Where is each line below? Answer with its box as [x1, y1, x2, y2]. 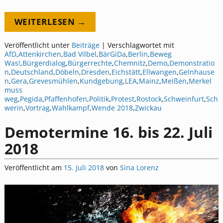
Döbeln [55, 67, 79, 77]
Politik [89, 94, 109, 104]
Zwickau [134, 103, 162, 113]
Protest [111, 94, 134, 104]
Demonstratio [169, 58, 215, 68]
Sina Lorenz [119, 163, 159, 173]
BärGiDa [98, 49, 126, 59]
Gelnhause [178, 67, 215, 77]
